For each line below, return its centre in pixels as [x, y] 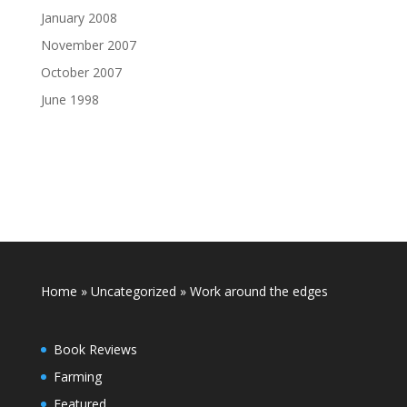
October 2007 [81, 72]
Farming [77, 377]
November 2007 [88, 45]
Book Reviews [95, 350]
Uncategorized [133, 291]
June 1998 [69, 99]
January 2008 [79, 18]
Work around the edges [257, 291]
